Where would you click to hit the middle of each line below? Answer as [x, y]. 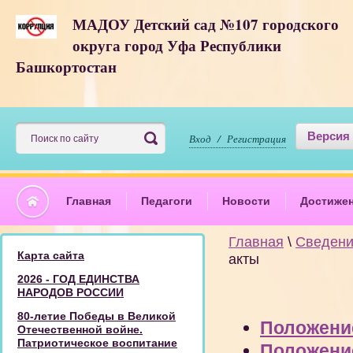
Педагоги [167, 201]
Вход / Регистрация [238, 139]
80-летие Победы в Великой [97, 316]
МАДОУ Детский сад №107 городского [206, 24]
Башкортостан [66, 67]
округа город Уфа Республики [177, 45]
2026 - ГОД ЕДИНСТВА [78, 279]
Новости [246, 201]
